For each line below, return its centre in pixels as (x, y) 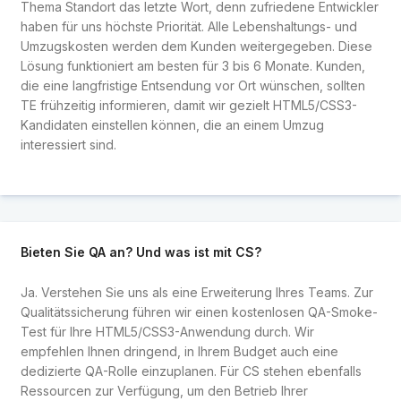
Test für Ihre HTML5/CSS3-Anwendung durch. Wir (167, 331)
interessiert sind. (68, 144)
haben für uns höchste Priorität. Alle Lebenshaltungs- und (188, 26)
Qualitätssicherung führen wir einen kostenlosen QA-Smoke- (199, 311)
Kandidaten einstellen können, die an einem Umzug (172, 124)
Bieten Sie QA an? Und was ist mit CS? (141, 252)
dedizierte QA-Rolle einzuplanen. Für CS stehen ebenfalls (191, 371)
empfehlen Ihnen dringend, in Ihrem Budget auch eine (179, 351)
